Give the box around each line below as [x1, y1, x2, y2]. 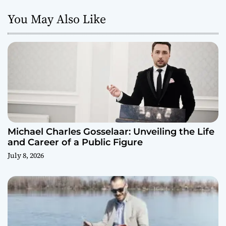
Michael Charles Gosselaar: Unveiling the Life [8, 126, 214, 137]
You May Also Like [8, 10, 106, 27]
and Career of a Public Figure [8, 136, 143, 148]
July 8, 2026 [8, 150, 44, 160]
